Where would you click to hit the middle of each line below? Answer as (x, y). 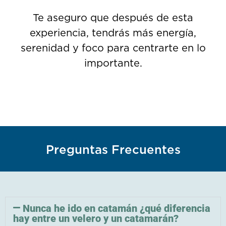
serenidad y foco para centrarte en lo (113, 49)
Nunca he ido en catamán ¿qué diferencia (117, 209)
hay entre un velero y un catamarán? (96, 219)
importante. (113, 64)
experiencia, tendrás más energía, (113, 34)
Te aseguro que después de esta (113, 18)
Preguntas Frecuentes (113, 151)
